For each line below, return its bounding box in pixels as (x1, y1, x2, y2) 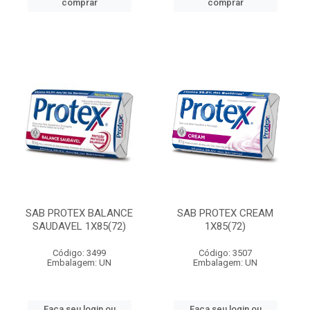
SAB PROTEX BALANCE (26, 207, 133, 219)
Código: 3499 (53, 248, 106, 258)
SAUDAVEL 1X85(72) (33, 220, 126, 232)
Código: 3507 (199, 248, 252, 258)
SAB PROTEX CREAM (177, 207, 273, 219)
